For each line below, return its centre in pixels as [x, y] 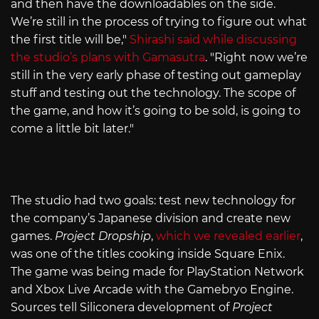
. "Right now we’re [256, 58]
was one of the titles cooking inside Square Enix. [148, 254]
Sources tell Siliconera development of [121, 308]
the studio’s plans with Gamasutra [108, 58]
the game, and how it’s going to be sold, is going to [156, 111]
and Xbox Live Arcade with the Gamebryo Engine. [152, 290]
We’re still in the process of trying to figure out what [159, 22]
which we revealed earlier [228, 236]
